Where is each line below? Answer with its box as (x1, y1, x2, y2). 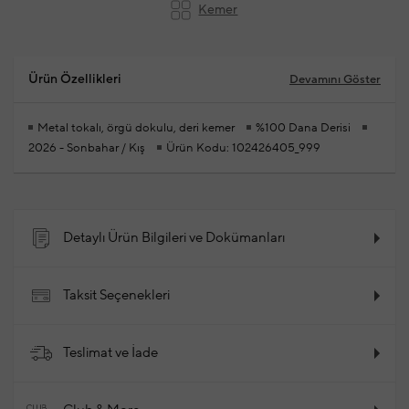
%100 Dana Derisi (256, 121, 351, 136)
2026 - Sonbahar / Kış (28, 141, 145, 156)
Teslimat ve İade (63, 344, 158, 362)
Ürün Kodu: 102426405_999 (166, 141, 320, 156)
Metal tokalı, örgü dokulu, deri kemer (37, 121, 235, 136)
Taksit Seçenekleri (63, 287, 170, 305)
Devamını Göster (288, 72, 381, 88)
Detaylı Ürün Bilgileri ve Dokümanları (63, 229, 285, 247)
